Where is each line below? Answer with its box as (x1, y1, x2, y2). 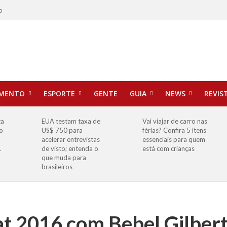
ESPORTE (43, 89, 75, 98)
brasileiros (41, 163, 72, 171)
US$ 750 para (41, 126, 83, 134)
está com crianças (142, 144, 195, 153)
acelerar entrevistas (41, 135, 100, 143)
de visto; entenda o (41, 144, 98, 153)
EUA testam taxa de (41, 117, 100, 125)
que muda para (41, 154, 86, 162)
